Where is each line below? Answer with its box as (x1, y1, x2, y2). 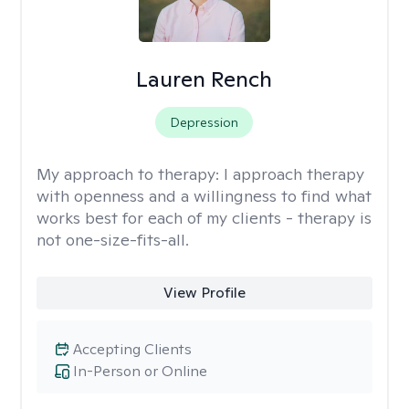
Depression (170, 114, 239, 131)
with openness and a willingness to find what (37, 185, 372, 206)
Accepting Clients (73, 340, 192, 359)
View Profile (163, 283, 246, 302)
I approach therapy (224, 163, 364, 184)
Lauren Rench (136, 65, 273, 93)
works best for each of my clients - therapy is (37, 207, 372, 228)
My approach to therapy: (37, 163, 224, 184)
